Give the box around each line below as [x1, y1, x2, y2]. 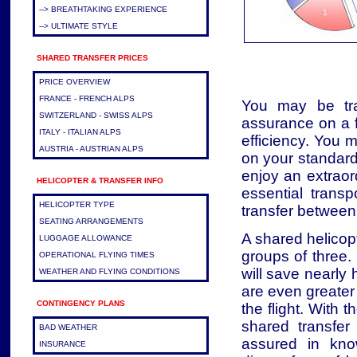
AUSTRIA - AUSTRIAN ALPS [38, 144, 143, 153]
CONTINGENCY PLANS [36, 299, 125, 308]
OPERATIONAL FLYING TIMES [38, 250, 155, 259]
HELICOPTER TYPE [38, 200, 115, 209]
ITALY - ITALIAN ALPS [38, 127, 121, 136]
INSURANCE [38, 339, 86, 348]
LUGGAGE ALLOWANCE [38, 233, 132, 242]
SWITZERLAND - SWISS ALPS [38, 111, 153, 120]
